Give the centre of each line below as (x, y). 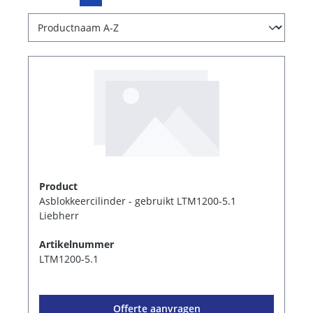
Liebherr (59, 215)
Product (58, 186)
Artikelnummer (77, 244)
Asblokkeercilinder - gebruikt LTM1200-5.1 (138, 201)
